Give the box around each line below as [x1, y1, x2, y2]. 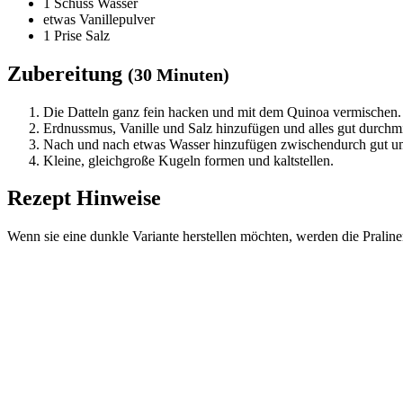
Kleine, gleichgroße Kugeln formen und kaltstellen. [43, 152, 334, 168]
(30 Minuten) [128, 64, 229, 85]
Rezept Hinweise [7, 186, 161, 210]
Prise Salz [50, 27, 110, 43]
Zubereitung [7, 61, 128, 85]
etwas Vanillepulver [43, 11, 155, 27]
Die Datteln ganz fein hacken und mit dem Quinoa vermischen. [43, 103, 401, 120]
